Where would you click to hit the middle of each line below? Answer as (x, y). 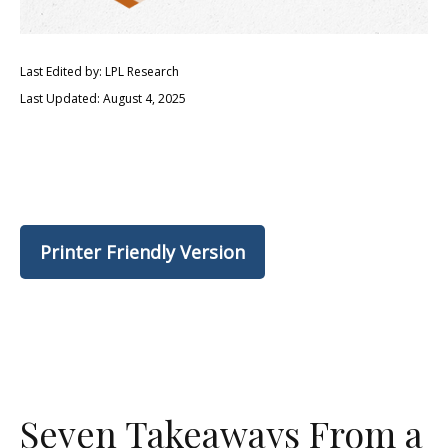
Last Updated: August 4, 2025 (103, 98)
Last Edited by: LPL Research (99, 71)
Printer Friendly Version (142, 252)
